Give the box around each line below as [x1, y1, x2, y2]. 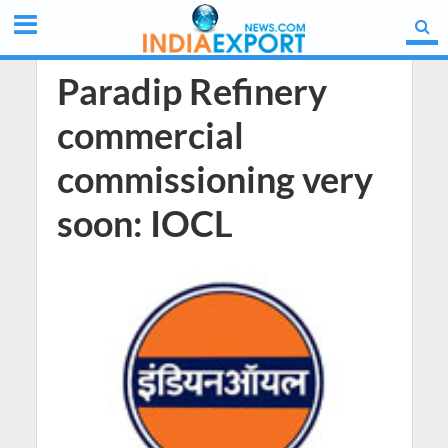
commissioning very [56, 158, 373, 201]
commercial [56, 114, 244, 157]
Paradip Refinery [56, 70, 327, 113]
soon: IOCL [56, 202, 233, 245]
